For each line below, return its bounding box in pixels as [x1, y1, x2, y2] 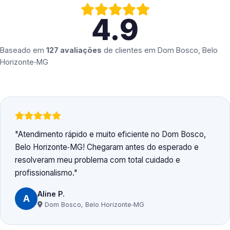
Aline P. [37, 189, 65, 198]
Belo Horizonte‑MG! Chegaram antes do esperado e [15, 142, 199, 152]
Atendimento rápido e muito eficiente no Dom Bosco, [18, 129, 206, 140]
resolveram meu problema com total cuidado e [15, 155, 180, 165]
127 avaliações [46, 46, 102, 55]
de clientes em [102, 46, 158, 55]
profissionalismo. [15, 168, 74, 178]
